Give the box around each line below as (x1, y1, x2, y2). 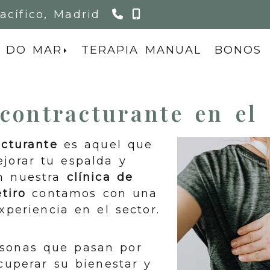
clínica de (66, 171, 134, 184)
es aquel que (57, 138, 153, 151)
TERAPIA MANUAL (81, 43, 202, 57)
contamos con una (26, 187, 158, 200)
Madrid (54, 8, 101, 21)
